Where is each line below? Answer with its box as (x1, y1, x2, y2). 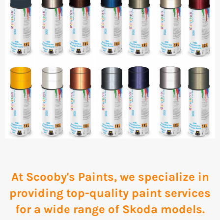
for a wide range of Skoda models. (15, 202, 205, 217)
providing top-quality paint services (9, 186, 211, 200)
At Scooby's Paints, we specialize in (11, 170, 209, 184)
